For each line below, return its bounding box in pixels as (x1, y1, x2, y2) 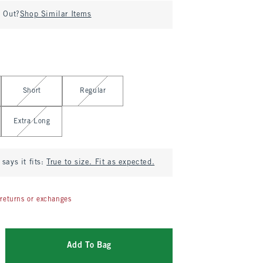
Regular (80, 87, 106, 95)
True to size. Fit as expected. (46, 159, 155, 166)
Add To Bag (66, 242, 112, 249)
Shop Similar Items (19, 11, 92, 18)
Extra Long (14, 118, 50, 125)
